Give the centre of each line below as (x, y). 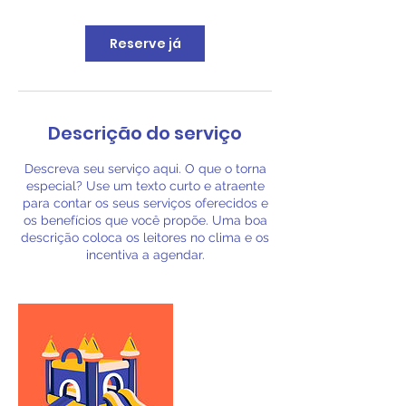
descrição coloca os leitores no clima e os (145, 237)
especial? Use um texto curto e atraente (145, 186)
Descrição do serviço (145, 133)
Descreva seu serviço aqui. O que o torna (145, 169)
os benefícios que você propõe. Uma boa (145, 220)
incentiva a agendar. (145, 255)
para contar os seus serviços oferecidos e (145, 203)
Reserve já (145, 43)
